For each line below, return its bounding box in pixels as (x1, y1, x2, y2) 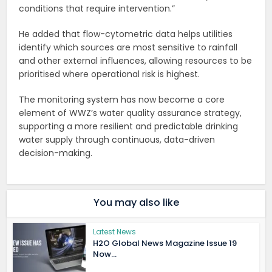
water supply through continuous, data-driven (19, 134, 216, 146)
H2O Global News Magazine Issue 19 (93, 237, 237, 250)
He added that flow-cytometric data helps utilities (19, 28, 233, 41)
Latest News (93, 226, 137, 237)
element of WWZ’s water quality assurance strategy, (19, 107, 242, 120)
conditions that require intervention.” (19, 2, 175, 15)
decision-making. (19, 147, 93, 160)
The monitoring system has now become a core (19, 93, 225, 106)
